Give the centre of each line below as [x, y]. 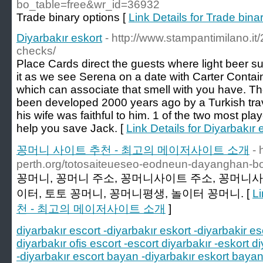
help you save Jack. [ [71, 128]
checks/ [36, 51]
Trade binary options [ [73, 17]
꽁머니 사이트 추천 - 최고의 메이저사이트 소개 [133, 150]
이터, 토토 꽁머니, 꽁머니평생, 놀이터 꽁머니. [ [134, 193]
